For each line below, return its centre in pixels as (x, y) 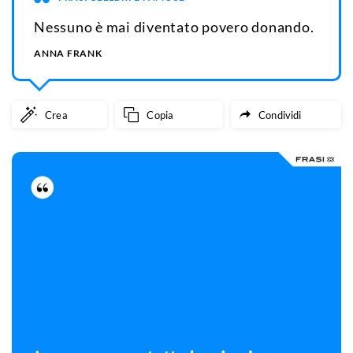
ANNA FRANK (68, 54)
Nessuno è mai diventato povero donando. (174, 27)
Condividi (280, 115)
